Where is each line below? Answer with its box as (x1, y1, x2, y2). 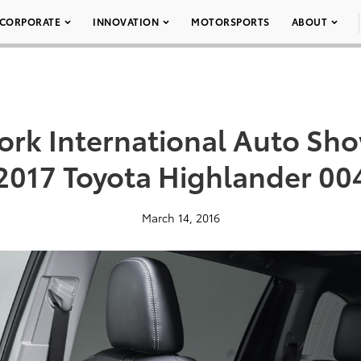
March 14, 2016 (141, 210, 220, 226)
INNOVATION (93, 15, 159, 28)
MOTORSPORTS (191, 15, 270, 28)
